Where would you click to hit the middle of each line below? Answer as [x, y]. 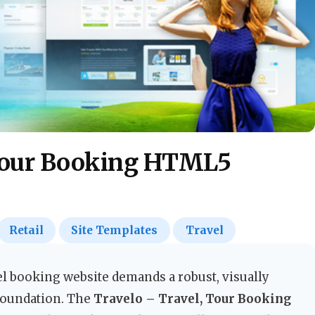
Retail [27, 231]
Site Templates [115, 231]
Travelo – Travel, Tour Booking [192, 299]
